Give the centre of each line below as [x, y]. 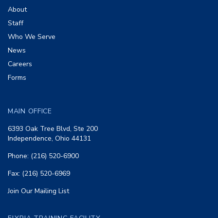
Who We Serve [32, 37]
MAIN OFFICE [30, 111]
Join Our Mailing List [38, 191]
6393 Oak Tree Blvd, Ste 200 [53, 129]
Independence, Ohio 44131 [49, 139]
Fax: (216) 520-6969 [39, 174]
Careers [20, 64]
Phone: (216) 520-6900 [43, 156]
